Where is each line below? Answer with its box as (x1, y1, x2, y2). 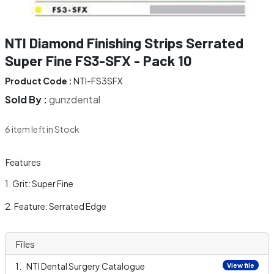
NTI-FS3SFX (72, 75, 122, 86)
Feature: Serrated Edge (14, 201, 106, 212)
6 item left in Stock (5, 124, 80, 135)
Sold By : (5, 93, 49, 106)
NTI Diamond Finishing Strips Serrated (5, 34, 243, 51)
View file (227, 261, 255, 269)
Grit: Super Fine (12, 178, 73, 189)
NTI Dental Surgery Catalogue (26, 261, 145, 272)
